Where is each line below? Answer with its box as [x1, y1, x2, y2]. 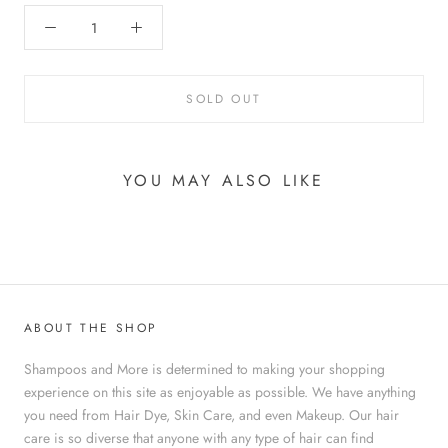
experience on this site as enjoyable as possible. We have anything [24, 381, 416, 402]
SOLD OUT [186, 90, 262, 108]
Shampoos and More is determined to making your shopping [24, 358, 385, 379]
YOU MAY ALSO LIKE [123, 168, 325, 192]
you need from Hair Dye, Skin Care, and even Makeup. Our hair [24, 404, 399, 425]
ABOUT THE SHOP [24, 318, 158, 337]
